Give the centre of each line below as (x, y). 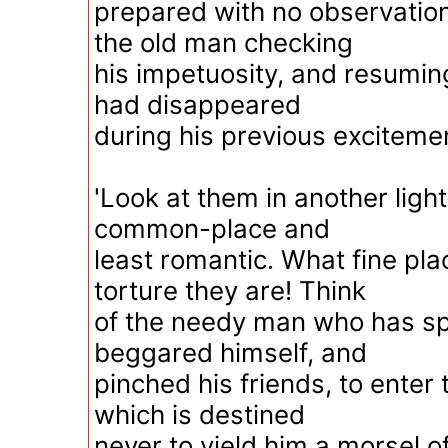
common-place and (212, 228)
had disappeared (197, 104)
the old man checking (223, 42)
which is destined (199, 414)
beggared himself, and (230, 352)
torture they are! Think (230, 290)
